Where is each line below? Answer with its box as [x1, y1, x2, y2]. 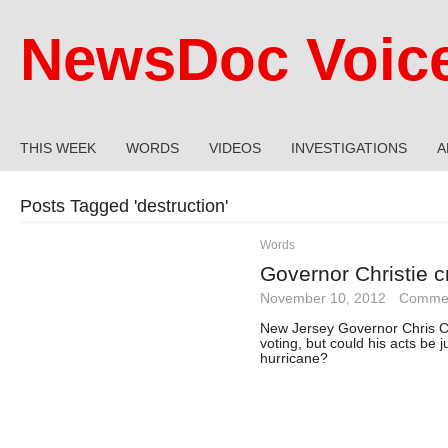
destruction [137, 196, 225, 216]
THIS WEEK [20, 140, 96, 156]
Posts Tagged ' [20, 196, 137, 216]
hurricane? [260, 351, 328, 366]
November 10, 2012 [260, 291, 386, 306]
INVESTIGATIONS [291, 140, 407, 156]
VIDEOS [209, 140, 261, 156]
